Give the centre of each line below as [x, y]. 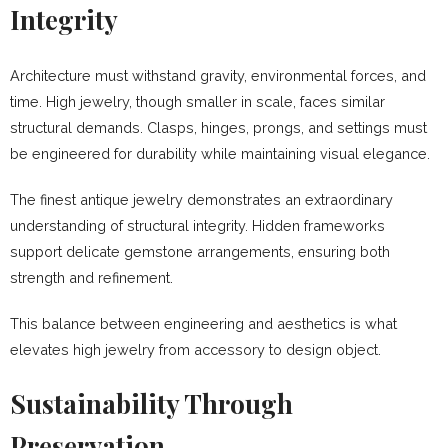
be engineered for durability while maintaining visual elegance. [220, 153]
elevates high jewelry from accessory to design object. [195, 349]
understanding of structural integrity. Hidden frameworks [197, 225]
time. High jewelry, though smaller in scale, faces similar [197, 101]
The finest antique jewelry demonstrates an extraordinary [201, 199]
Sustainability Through [151, 403]
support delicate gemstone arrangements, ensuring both [200, 251]
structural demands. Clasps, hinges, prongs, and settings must [218, 127]
